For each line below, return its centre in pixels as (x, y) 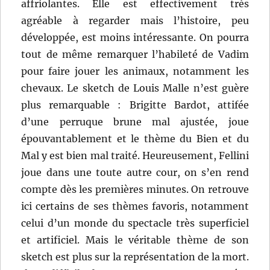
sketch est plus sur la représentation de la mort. (135, 256)
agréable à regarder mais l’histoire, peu (135, 20)
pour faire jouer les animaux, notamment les (135, 71)
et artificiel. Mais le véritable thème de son (135, 240)
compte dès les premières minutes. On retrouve (135, 189)
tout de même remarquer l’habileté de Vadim (135, 54)
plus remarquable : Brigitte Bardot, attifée (135, 105)
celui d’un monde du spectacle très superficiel (135, 223)
